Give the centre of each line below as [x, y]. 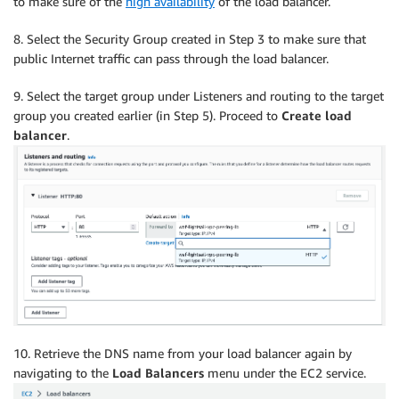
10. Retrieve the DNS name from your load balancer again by [183, 354]
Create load [317, 116]
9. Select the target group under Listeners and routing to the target [199, 96]
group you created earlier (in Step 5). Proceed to [147, 116]
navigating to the [63, 373]
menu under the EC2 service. [285, 373]
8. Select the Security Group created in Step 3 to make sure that [190, 39]
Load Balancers [158, 373]
